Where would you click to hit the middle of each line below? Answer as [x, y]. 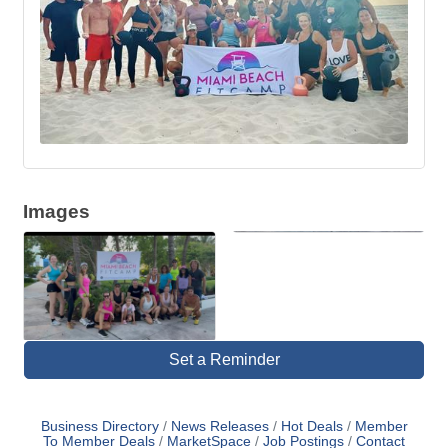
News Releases [219, 427]
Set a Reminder [224, 360]
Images [56, 212]
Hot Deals [311, 427]
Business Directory [99, 427]
